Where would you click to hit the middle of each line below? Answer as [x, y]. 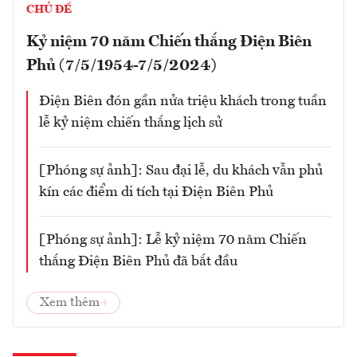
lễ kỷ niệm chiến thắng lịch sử [131, 123]
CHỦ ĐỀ [49, 10]
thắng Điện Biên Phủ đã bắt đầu [138, 262]
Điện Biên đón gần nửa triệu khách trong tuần [183, 102]
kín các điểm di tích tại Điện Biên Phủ [156, 192]
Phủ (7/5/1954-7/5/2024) [122, 67]
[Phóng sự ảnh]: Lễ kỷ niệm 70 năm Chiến [173, 240]
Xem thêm [70, 303]
